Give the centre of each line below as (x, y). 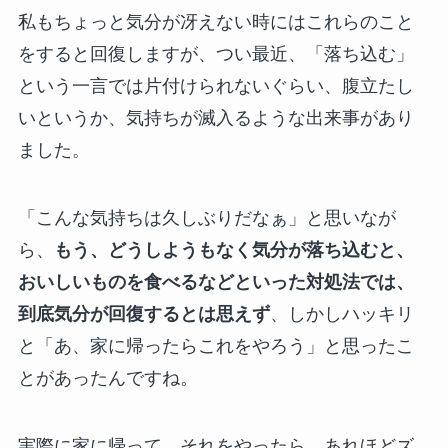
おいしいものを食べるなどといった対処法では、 (215, 281)
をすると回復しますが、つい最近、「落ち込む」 (215, 53)
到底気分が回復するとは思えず (143, 313)
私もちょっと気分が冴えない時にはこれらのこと (215, 21)
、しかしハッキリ (341, 313)
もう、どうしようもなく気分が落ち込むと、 (233, 249)
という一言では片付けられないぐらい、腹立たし (215, 85)
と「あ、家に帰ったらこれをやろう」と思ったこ (215, 345)
